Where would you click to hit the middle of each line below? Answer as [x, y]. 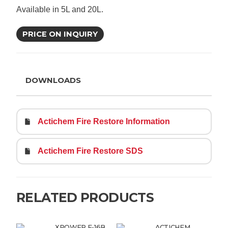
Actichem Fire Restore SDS [90, 151]
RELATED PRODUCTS [85, 197]
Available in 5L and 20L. [60, 9]
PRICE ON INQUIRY [60, 34]
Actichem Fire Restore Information [104, 121]
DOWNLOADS [53, 80]
